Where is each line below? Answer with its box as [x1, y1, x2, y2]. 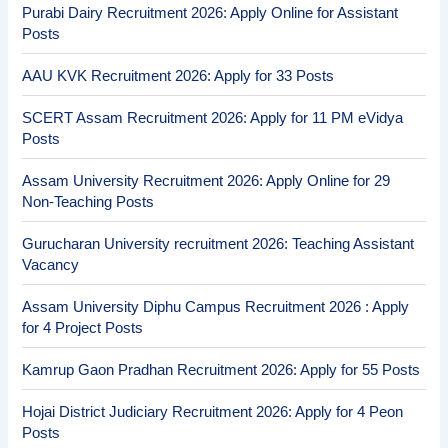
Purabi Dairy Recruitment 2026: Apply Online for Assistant [22, 5, 399, 22]
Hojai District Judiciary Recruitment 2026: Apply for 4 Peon [22, 404, 404, 421]
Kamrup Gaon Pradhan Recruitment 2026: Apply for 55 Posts [22, 362, 421, 379]
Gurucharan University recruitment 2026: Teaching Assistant [22, 236, 415, 253]
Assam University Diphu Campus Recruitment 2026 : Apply [22, 299, 410, 316]
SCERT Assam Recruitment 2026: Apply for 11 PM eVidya [22, 110, 404, 127]
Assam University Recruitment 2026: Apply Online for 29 [22, 173, 391, 190]
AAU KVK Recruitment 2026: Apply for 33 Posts [22, 68, 335, 85]
